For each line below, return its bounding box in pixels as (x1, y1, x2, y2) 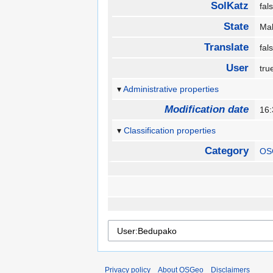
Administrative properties (123, 84, 219, 94)
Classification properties (124, 126, 216, 136)
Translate (204, 41, 249, 54)
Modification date (164, 104, 249, 116)
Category (204, 145, 249, 157)
